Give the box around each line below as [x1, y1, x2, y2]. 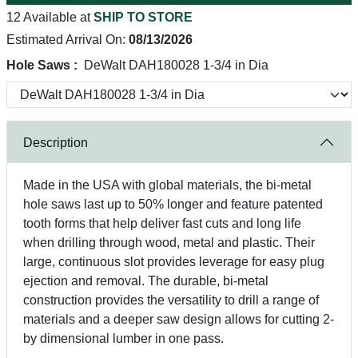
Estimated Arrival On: [6, 33, 129, 46]
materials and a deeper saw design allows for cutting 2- [23, 312, 334, 326]
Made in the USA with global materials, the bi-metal [23, 178, 312, 192]
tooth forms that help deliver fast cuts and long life [23, 217, 301, 230]
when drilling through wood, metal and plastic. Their [23, 236, 315, 249]
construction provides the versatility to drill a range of [23, 293, 319, 307]
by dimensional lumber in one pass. [23, 332, 224, 345]
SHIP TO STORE [93, 10, 193, 24]
